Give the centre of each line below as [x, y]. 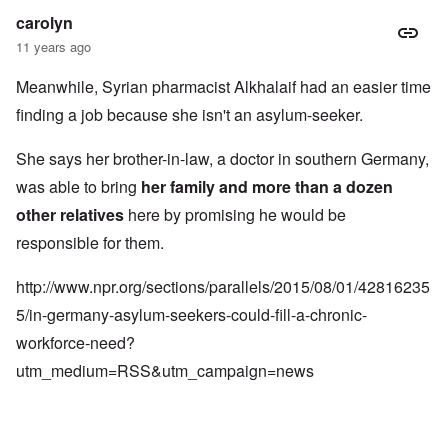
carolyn [44, 23]
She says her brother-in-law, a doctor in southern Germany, [222, 159]
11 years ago [53, 47]
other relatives [70, 215]
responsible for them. [90, 243]
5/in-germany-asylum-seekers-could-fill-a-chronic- [191, 315]
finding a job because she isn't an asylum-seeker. [189, 115]
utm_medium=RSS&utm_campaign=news [165, 371]
